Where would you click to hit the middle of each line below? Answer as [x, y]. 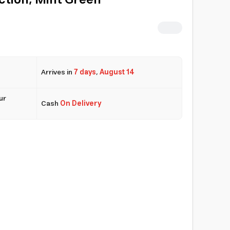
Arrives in [57, 72]
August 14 [117, 72]
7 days [85, 72]
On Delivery [80, 104]
